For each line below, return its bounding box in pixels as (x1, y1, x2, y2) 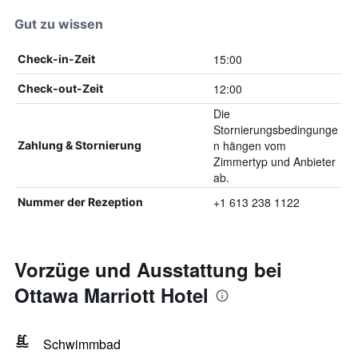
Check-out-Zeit (18, 82, 103, 95)
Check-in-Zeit (18, 52, 95, 66)
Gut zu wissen (14, 16, 103, 32)
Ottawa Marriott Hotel (14, 281, 209, 308)
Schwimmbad (43, 335, 121, 353)
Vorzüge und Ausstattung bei (14, 256, 282, 283)
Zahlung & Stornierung (18, 138, 141, 152)
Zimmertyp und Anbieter (213, 153, 336, 169)
